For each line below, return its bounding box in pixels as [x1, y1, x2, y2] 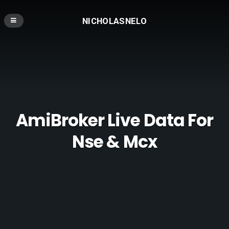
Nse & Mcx [72, 130, 157, 154]
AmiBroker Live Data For [16, 108, 213, 133]
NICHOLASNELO [82, 15, 147, 26]
